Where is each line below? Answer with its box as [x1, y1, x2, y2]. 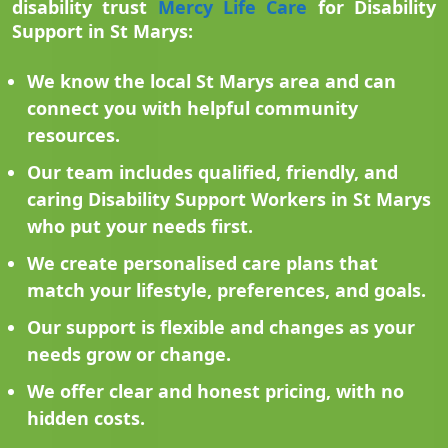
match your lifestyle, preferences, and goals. [27, 278, 426, 303]
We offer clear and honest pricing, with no [27, 379, 404, 404]
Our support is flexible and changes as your [27, 315, 415, 340]
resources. [27, 123, 120, 148]
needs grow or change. [27, 342, 231, 367]
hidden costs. [27, 406, 145, 431]
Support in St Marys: [12, 19, 193, 44]
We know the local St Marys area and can [27, 69, 396, 94]
